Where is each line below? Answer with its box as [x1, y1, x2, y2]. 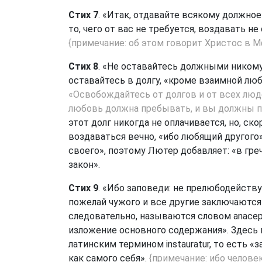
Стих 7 [68, 9, 98, 20]
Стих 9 [68, 182, 98, 194]
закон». [68, 159, 100, 170]
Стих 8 [68, 61, 98, 72]
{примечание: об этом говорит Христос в [68, 37, 253, 49]
